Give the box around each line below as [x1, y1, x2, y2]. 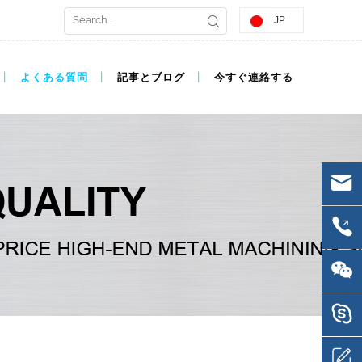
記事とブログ [117, 71, 185, 83]
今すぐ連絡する [214, 71, 293, 83]
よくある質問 [20, 71, 88, 83]
